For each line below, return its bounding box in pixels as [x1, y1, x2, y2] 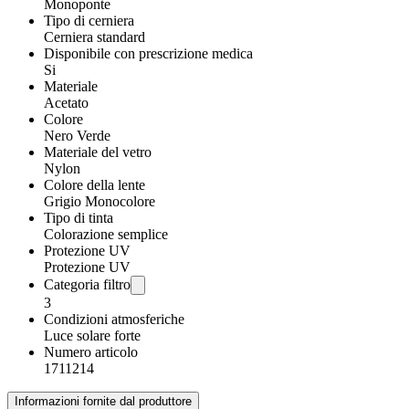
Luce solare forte [44, 328, 141, 343]
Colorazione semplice [44, 226, 168, 242]
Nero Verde [44, 128, 110, 143]
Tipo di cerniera [44, 13, 134, 28]
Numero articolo [44, 344, 138, 360]
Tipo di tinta [44, 210, 113, 225]
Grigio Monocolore [44, 194, 155, 209]
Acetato [44, 95, 89, 110]
